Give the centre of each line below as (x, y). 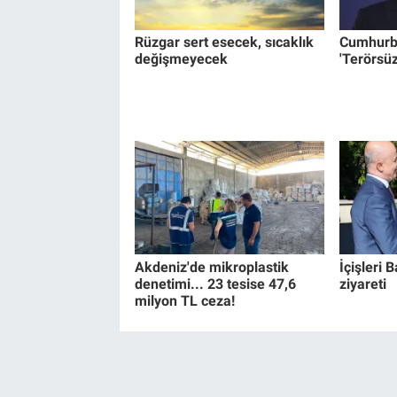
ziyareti (362, 284)
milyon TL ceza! (184, 300)
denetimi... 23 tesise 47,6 (215, 284)
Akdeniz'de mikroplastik (211, 267)
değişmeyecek (181, 59)
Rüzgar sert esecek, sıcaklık (224, 43)
